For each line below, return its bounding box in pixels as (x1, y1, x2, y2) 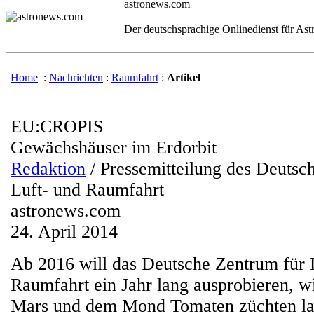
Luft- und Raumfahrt (11, 179, 164, 200)
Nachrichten (49, 71, 103, 83)
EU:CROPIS (11, 116, 103, 137)
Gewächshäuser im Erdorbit (11, 137, 217, 158)
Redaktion (11, 158, 86, 179)
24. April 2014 (11, 221, 118, 242)
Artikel (167, 71, 200, 83)
